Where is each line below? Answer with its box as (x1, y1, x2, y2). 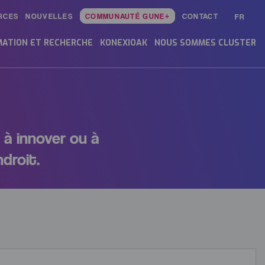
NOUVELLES (25, 11, 73, 21)
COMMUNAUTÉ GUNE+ (85, 11, 170, 21)
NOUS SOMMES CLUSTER (154, 37, 256, 49)
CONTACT (182, 11, 218, 21)
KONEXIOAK (100, 37, 147, 49)
